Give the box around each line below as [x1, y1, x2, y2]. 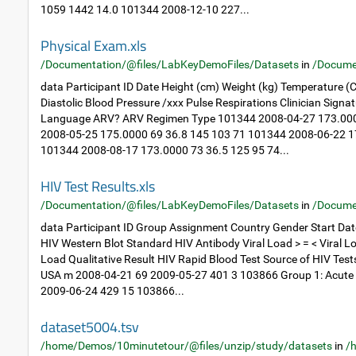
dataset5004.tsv [41, 316, 139, 338]
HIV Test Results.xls [41, 176, 155, 197]
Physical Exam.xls [41, 35, 146, 56]
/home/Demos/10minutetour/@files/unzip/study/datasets [41, 339, 332, 352]
